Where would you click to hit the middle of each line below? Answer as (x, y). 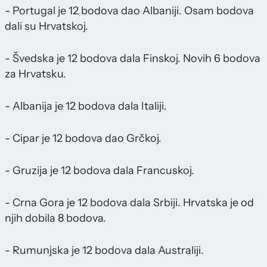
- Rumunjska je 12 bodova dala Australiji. (104, 250)
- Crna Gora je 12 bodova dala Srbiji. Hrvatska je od (129, 202)
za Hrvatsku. (35, 74)
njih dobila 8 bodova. (55, 218)
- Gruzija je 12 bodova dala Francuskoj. (100, 170)
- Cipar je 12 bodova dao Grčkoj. (83, 138)
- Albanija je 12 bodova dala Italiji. (86, 106)
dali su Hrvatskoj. (46, 26)
